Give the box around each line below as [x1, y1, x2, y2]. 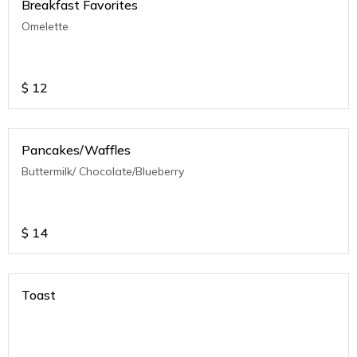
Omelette [22, 19, 69, 33]
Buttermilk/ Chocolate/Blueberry [22, 164, 184, 178]
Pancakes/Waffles [22, 142, 131, 158]
